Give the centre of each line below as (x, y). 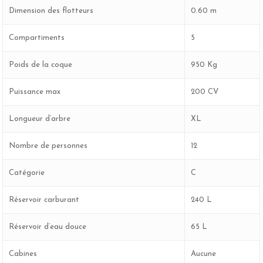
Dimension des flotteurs (51, 11)
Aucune (204, 254)
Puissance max (35, 92)
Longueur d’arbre (40, 119)
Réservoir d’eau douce (48, 227)
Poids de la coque (41, 65)
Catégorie (27, 173)
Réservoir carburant (44, 200)
